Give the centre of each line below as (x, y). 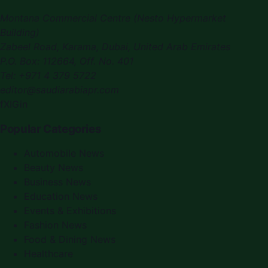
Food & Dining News (70, 240)
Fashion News (55, 225)
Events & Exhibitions (70, 211)
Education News (61, 197)
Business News (57, 182)
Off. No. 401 (106, 61)
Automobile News (64, 153)
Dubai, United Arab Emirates (166, 46)
